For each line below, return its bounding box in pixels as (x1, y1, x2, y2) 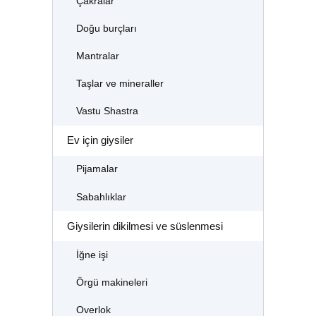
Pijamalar (75, 164, 118, 175)
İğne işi (75, 249, 108, 260)
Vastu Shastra (75, 106, 138, 117)
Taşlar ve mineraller (75, 78, 164, 89)
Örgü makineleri (75, 277, 147, 288)
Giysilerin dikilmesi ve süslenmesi (66, 219, 223, 232)
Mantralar (75, 50, 119, 61)
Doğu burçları (75, 23, 137, 34)
